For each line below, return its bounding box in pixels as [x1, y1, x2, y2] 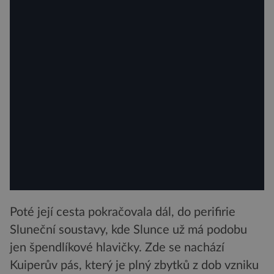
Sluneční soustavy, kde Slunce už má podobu [10, 224, 247, 236]
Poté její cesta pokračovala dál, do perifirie [10, 206, 235, 218]
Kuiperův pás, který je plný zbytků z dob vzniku [10, 259, 259, 272]
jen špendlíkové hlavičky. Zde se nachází [10, 242, 224, 254]
